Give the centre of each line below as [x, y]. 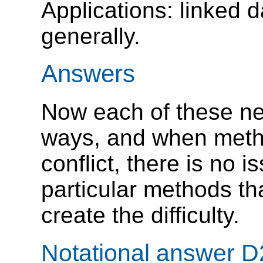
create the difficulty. [140, 215]
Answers [88, 74]
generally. [91, 36]
